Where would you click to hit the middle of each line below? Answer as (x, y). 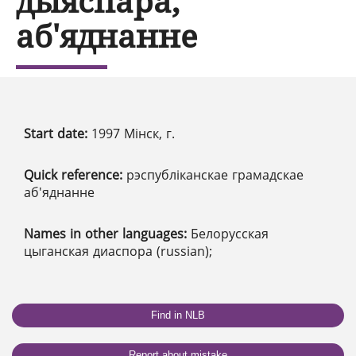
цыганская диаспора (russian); (118, 251)
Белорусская (230, 233)
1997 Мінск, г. (133, 133)
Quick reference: (75, 174)
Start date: (58, 133)
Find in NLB (178, 315)
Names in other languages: (107, 233)
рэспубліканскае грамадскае (215, 174)
